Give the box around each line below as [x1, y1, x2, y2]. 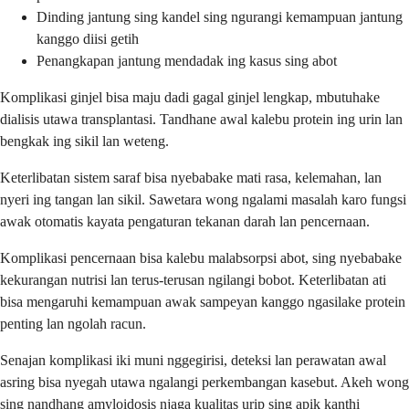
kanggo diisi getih [37, 30, 139, 47]
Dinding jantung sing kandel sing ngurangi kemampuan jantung [37, 8, 403, 25]
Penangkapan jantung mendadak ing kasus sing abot [37, 52, 337, 68]
